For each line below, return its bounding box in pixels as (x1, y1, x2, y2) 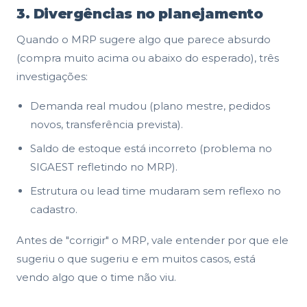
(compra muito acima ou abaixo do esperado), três (16, 51, 279, 64)
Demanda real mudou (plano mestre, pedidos (30, 99, 270, 112)
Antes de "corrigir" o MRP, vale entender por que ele (16, 233, 288, 247)
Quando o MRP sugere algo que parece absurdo (16, 32, 271, 46)
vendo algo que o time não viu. (16, 270, 176, 284)
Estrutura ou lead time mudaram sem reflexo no (30, 184, 281, 197)
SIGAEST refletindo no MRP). (30, 160, 177, 173)
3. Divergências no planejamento (16, 5, 263, 22)
